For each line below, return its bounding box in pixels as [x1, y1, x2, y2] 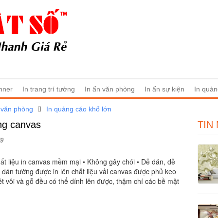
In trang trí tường [22, 85, 75, 93]
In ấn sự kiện [145, 85, 184, 93]
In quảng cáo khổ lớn [46, 105, 111, 113]
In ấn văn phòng [85, 85, 135, 93]
